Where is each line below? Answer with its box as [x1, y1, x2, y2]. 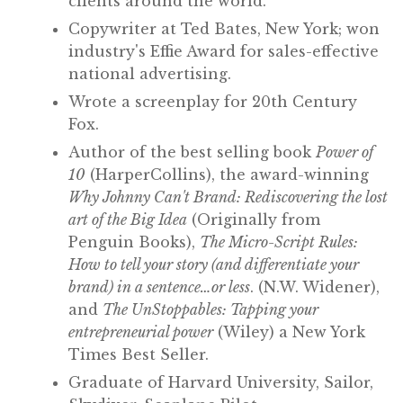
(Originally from [187, 210, 320, 229]
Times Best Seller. [68, 345, 209, 364]
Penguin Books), [68, 233, 200, 252]
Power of [316, 143, 373, 162]
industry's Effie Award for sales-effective [68, 42, 379, 61]
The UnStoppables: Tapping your [103, 300, 318, 319]
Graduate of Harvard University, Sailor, [68, 373, 373, 392]
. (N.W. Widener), [250, 278, 380, 297]
